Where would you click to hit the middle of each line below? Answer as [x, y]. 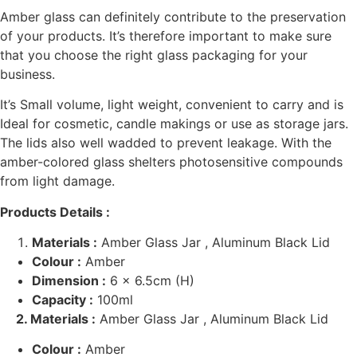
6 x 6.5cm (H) [152, 281]
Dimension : [69, 281]
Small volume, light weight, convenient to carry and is [182, 105]
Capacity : [63, 300]
